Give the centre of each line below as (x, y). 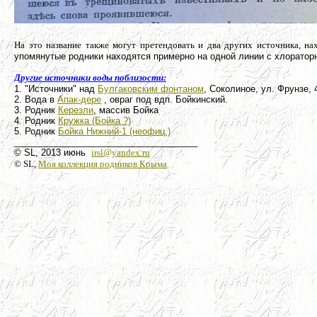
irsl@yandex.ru (121, 152)
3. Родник (36, 110)
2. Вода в (36, 99)
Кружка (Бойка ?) (94, 121)
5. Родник (36, 131)
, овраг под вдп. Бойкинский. (165, 99)
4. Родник (36, 121)
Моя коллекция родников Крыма (103, 164)
